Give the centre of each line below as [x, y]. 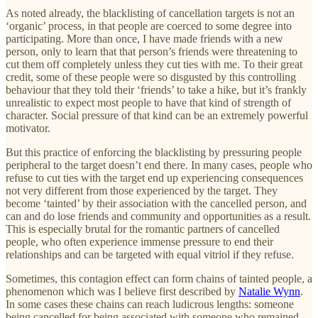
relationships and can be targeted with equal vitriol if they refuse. [150, 254]
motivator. [28, 128]
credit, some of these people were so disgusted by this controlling [151, 77]
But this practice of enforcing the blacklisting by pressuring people [154, 152]
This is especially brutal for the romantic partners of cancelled [143, 229]
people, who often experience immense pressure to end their [139, 241]
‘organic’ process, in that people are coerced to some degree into [149, 26]
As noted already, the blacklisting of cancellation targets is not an [150, 13]
